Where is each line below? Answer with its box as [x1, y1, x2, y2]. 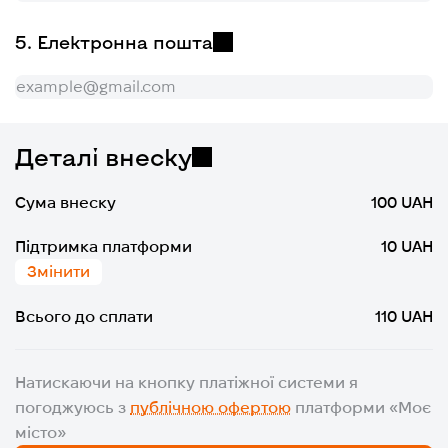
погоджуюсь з [15, 398, 131, 416]
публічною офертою [130, 398, 292, 416]
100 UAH [370, 193, 433, 211]
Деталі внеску [15, 141, 193, 171]
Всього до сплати [15, 307, 154, 325]
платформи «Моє [291, 398, 432, 416]
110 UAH [374, 307, 433, 325]
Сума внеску [15, 193, 117, 211]
